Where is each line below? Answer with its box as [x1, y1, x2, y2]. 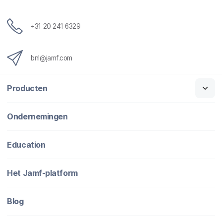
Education [7, 139, 46, 150]
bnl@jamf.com [31, 54, 72, 62]
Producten [7, 83, 48, 93]
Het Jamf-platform [7, 167, 78, 178]
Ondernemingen [7, 111, 68, 121]
